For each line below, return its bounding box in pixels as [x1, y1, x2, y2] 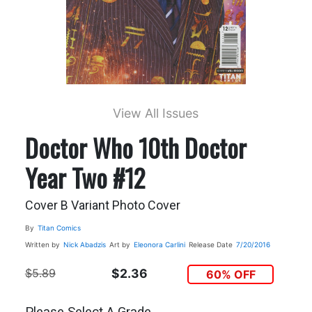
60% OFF [205, 267, 256, 281]
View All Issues [113, 105, 199, 120]
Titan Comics [37, 223, 81, 232]
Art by [109, 240, 130, 249]
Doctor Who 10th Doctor [24, 128, 247, 166]
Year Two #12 [24, 158, 145, 196]
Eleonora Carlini [133, 240, 185, 249]
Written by [24, 240, 60, 249]
